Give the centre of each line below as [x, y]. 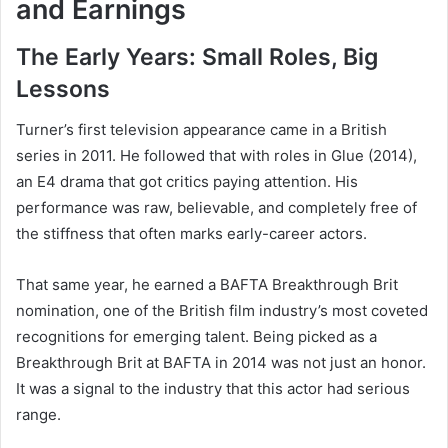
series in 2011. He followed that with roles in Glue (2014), [216, 155]
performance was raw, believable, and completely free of [216, 207]
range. [38, 414]
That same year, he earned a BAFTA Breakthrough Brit [207, 284]
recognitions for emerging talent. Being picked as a [196, 336]
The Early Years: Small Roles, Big [197, 57]
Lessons [63, 89]
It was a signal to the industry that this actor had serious [213, 388]
